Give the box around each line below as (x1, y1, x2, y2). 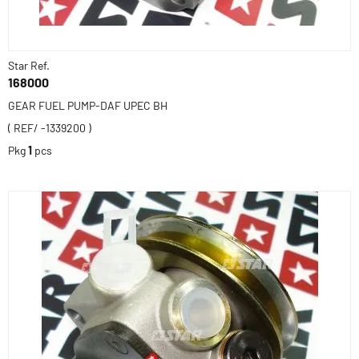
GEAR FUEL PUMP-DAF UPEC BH (8, 99, 167, 112)
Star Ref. (8, 58, 50, 72)
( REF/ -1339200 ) (8, 121, 91, 135)
